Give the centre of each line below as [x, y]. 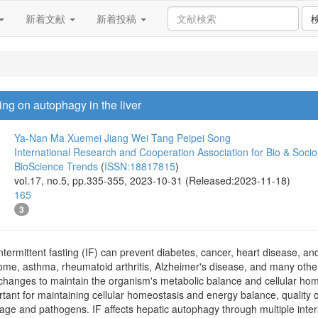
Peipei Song [204, 138]
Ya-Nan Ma [39, 138]
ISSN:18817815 [140, 166]
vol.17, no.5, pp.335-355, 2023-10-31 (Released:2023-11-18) [152, 180]
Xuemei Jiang [98, 138]
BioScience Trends [56, 166]
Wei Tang [153, 138]
